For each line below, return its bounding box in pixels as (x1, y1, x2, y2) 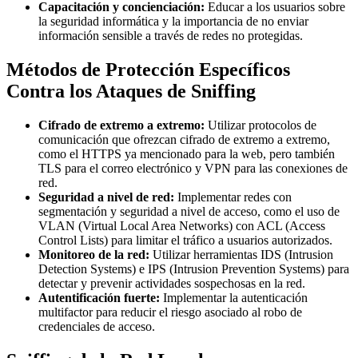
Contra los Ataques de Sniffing (6, 80, 256, 101)
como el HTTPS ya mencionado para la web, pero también (38, 146, 335, 161)
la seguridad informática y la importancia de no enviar (38, 14, 308, 29)
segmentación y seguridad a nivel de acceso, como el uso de (38, 204, 340, 218)
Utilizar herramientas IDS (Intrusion (149, 247, 333, 261)
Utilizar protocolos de (205, 117, 316, 132)
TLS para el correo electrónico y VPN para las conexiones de (38, 161, 348, 175)
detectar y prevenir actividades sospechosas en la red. (38, 276, 305, 290)
